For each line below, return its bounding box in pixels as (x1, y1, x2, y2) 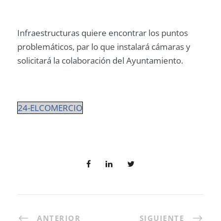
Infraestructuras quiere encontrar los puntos (17, 27, 188, 38)
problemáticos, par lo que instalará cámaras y (17, 41, 190, 52)
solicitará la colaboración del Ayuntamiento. (17, 55, 183, 66)
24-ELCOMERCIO (18, 102, 82, 113)
